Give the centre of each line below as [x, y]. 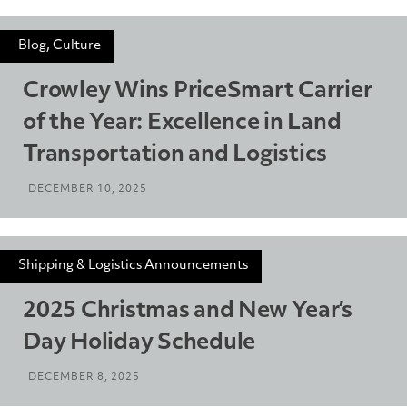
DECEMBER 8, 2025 [84, 377]
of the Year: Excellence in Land [182, 123]
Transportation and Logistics [175, 155]
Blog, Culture [60, 45]
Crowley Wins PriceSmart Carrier [198, 91]
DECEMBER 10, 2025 [88, 189]
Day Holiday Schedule [139, 343]
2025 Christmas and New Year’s [188, 311]
